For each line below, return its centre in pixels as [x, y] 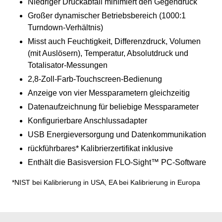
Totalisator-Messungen [68, 65]
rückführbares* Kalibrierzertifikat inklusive [100, 149]
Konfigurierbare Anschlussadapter [87, 121]
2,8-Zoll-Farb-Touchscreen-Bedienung [95, 79]
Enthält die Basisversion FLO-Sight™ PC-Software [117, 163]
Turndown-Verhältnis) [65, 28]
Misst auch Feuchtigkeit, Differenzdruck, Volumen [114, 42]
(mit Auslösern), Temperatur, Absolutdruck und [108, 54]
